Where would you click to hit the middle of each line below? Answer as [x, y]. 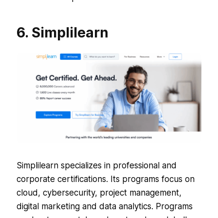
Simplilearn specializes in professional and [96, 166]
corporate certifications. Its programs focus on [105, 179]
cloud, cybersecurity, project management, [99, 193]
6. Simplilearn [62, 33]
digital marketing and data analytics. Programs [104, 207]
